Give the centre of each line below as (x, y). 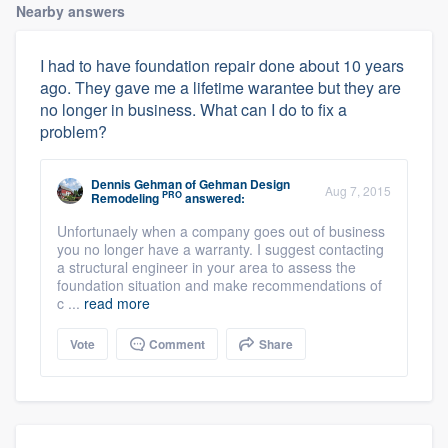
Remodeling (125, 197)
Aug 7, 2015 (358, 190)
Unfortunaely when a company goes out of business (221, 230)
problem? (73, 131)
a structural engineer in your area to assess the (206, 266)
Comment (175, 343)
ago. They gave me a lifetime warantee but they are (220, 87)
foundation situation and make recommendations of (219, 284)
